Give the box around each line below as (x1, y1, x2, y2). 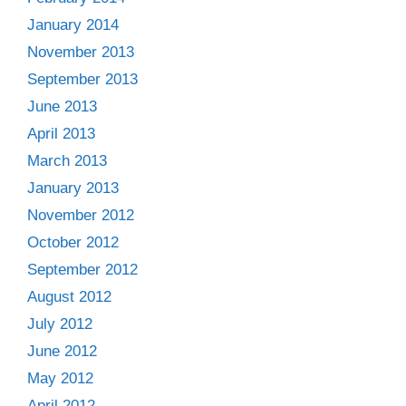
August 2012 (27, 287, 111, 305)
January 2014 (27, 15, 119, 34)
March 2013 (27, 151, 107, 169)
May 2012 (27, 369, 93, 387)
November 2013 (27, 43, 134, 61)
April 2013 (27, 124, 95, 142)
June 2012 (27, 342, 97, 360)
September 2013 (27, 70, 138, 88)
